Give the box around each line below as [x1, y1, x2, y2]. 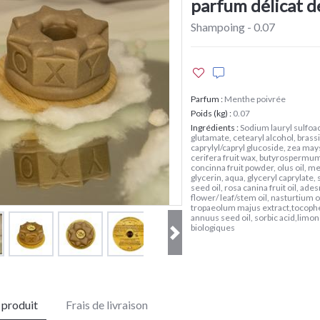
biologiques [190, 222, 235, 233]
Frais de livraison [66, 298, 148, 311]
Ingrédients [190, 122, 235, 133]
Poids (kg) [190, 108, 228, 119]
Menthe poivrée [224, 94, 286, 104]
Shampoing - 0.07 [190, 20, 275, 34]
